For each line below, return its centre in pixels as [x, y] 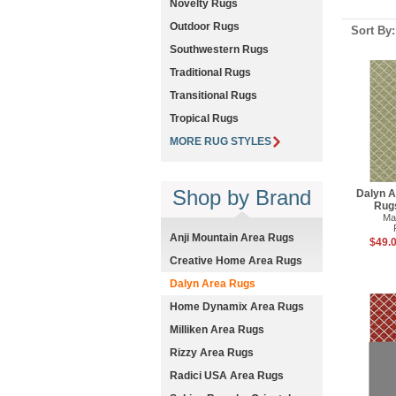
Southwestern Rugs [219, 49]
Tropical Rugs [204, 118]
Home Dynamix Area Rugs [237, 307]
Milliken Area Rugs [217, 330]
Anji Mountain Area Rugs [232, 238]
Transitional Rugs [213, 95]
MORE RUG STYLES [221, 141]
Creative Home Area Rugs [236, 261]
